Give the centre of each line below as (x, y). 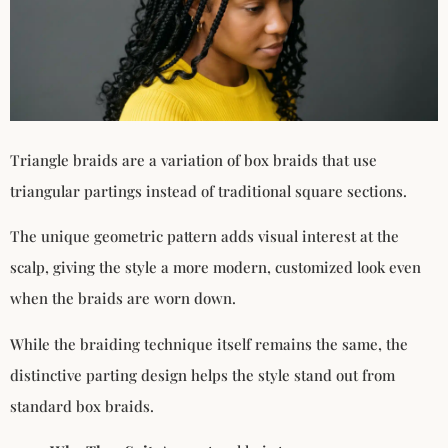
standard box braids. (82, 405)
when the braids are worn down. (123, 298)
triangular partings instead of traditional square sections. (208, 191)
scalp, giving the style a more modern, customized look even (215, 267)
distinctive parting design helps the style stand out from (202, 374)
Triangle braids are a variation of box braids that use (193, 160)
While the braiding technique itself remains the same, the (209, 343)
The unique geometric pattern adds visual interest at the (204, 236)
